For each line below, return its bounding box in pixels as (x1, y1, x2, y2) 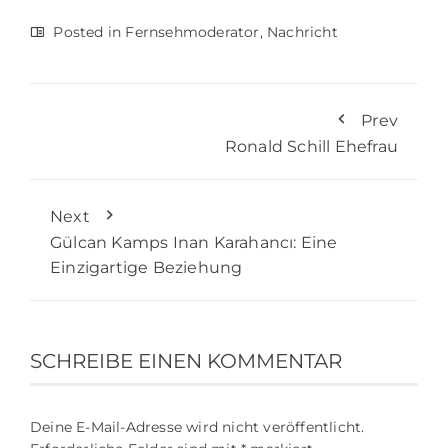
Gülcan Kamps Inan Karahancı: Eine (50, 232, 338, 252)
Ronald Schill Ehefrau (224, 136, 398, 156)
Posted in (49, 22, 126, 41)
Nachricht (267, 22, 338, 41)
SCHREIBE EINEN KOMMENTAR (30, 348, 342, 373)
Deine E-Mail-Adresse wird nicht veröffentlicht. (30, 417, 365, 436)
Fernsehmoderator (125, 22, 260, 41)
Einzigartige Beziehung (50, 257, 243, 277)
